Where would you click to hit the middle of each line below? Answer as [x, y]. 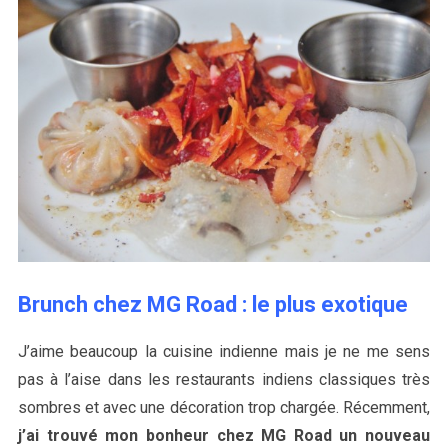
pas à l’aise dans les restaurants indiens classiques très [224, 379]
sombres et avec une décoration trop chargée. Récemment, [224, 407]
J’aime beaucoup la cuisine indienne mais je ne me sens [224, 351]
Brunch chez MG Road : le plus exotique [212, 304]
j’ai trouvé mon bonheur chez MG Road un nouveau [224, 435]
